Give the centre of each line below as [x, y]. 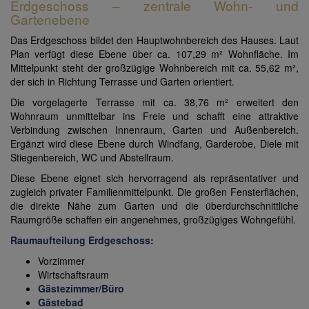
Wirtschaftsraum [73, 275]
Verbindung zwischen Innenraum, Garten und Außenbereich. [154, 130]
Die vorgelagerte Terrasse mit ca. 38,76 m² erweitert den [154, 102]
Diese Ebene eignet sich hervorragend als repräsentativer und [154, 178]
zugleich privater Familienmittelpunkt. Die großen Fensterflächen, [154, 192]
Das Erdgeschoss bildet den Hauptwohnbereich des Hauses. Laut [154, 40]
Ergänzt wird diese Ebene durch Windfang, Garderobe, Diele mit [154, 144]
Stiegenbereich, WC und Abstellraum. [92, 158]
